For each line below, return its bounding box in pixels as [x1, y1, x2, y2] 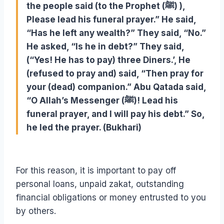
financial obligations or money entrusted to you [16, 192, 206, 203]
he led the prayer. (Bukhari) [26, 122, 141, 133]
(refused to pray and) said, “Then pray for [26, 68, 203, 79]
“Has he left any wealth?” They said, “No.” [26, 28, 206, 38]
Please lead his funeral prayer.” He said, [26, 14, 196, 25]
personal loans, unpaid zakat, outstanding [16, 179, 184, 189]
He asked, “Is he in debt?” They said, [26, 41, 184, 52]
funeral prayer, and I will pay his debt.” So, [26, 109, 204, 119]
